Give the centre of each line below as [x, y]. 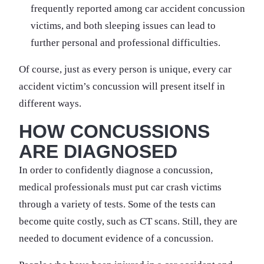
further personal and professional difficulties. [126, 42]
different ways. [50, 103]
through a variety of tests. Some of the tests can [117, 204]
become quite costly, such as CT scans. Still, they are [128, 221]
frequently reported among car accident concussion [138, 8]
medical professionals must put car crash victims [120, 187]
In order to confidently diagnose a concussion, [116, 170]
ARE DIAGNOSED [98, 151]
